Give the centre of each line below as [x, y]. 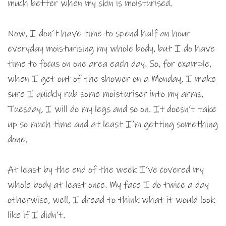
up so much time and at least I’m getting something [113, 125]
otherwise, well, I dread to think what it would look [111, 200]
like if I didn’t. [36, 215]
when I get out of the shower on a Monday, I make [112, 79]
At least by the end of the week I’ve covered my [106, 170]
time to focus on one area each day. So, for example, [109, 64]
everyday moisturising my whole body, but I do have [111, 49]
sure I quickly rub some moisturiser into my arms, [105, 94]
